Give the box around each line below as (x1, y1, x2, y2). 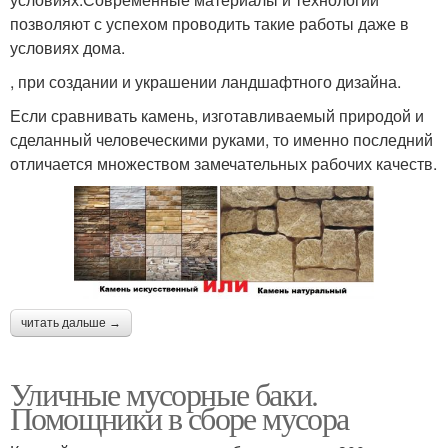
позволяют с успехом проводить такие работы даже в (10, 12, 409, 36)
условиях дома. (10, 36, 125, 60)
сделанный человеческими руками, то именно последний (10, 128, 433, 152)
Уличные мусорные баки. (10, 371, 318, 415)
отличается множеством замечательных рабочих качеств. (10, 152, 437, 176)
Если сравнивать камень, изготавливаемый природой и (10, 104, 424, 128)
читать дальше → (21, 315, 121, 330)
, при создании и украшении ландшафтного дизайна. (10, 70, 401, 94)
